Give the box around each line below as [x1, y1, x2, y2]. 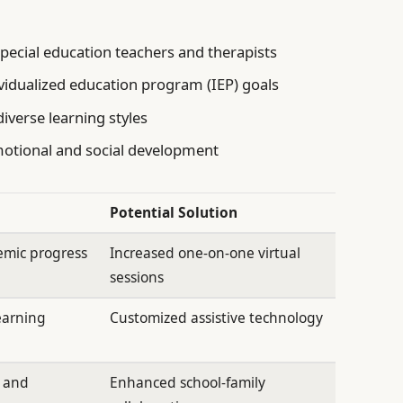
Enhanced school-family [110, 372, 266, 393]
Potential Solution [110, 202, 238, 223]
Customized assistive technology [110, 308, 324, 328]
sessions [110, 267, 165, 288]
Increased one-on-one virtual [110, 243, 301, 264]
